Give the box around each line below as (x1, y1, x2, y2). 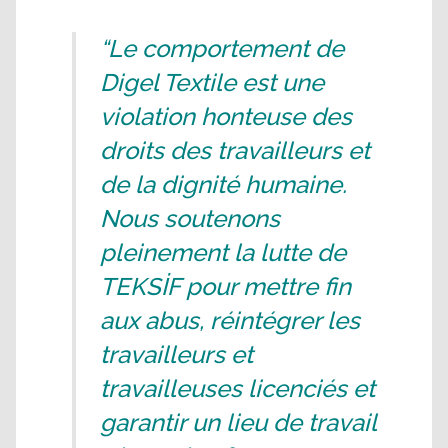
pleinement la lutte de (100, 238, 346, 267)
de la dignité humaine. (100, 170, 347, 199)
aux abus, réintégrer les (100, 306, 360, 335)
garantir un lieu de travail (100, 408, 376, 437)
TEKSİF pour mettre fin (100, 272, 351, 301)
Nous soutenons (100, 204, 280, 233)
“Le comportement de (100, 34, 344, 63)
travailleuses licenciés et (100, 374, 375, 403)
